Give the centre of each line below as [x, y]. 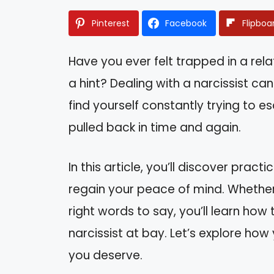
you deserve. [106, 255]
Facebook [186, 24]
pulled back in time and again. [155, 128]
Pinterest [111, 24]
